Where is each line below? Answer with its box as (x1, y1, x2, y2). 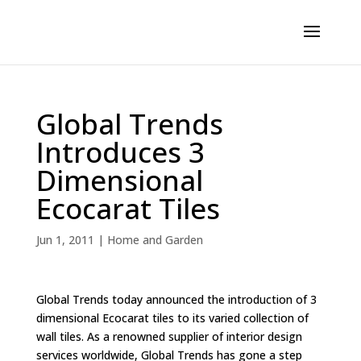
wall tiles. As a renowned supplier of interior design (35, 329, 302, 344)
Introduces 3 (35, 133, 205, 171)
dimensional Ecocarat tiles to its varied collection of (35, 310, 309, 326)
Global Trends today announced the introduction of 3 (35, 292, 317, 307)
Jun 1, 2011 (35, 232, 94, 247)
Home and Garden (106, 232, 203, 247)
